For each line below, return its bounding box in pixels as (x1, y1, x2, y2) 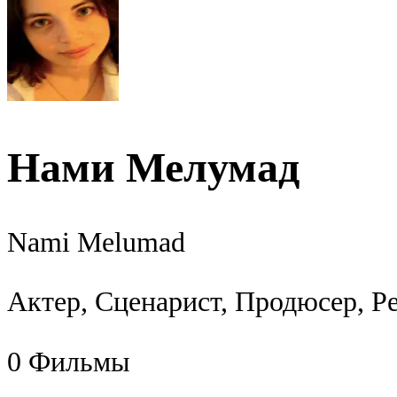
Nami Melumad (7, 226, 185, 258)
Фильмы (28, 346, 130, 378)
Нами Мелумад (7, 144, 300, 191)
